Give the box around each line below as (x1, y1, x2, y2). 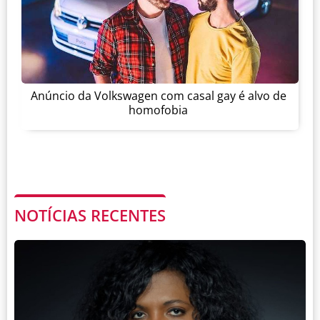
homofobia (129, 102, 188, 119)
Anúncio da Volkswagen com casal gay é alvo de (30, 88, 286, 104)
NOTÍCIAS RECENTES (14, 204, 166, 226)
